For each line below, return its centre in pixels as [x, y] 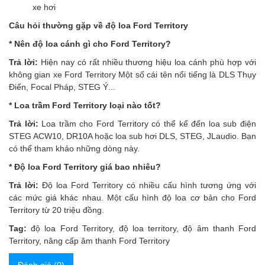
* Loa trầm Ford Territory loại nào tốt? [85, 106]
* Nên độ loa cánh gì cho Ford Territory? [90, 44]
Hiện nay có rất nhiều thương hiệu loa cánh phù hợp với [148, 62]
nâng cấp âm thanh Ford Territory [107, 241]
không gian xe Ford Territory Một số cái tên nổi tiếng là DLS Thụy [132, 75]
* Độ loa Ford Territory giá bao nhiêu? [86, 167]
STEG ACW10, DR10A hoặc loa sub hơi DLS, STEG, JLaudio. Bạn [132, 136]
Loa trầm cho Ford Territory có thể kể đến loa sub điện [149, 124]
